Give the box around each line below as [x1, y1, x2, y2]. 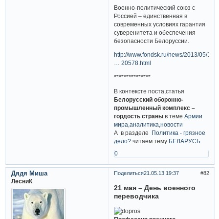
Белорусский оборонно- [114, 96, 184, 103]
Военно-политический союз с [114, 4, 196, 11]
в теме [163, 112, 185, 119]
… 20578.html [114, 60, 152, 66]
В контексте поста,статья [114, 88, 185, 94]
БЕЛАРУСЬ [169, 137, 201, 144]
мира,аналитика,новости [114, 121, 183, 128]
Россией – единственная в [114, 12, 188, 19]
